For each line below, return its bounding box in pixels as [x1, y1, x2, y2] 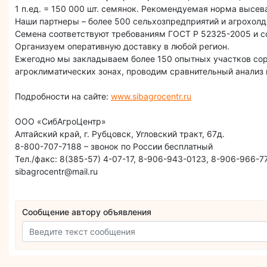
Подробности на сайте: [15, 91, 111, 101]
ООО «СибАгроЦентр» [15, 116, 106, 126]
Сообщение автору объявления [22, 207, 152, 218]
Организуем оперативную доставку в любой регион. [15, 41, 229, 51]
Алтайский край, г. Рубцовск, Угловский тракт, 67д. [15, 128, 227, 139]
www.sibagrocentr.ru [111, 91, 191, 101]
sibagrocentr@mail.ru [15, 166, 98, 176]
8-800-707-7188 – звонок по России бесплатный [15, 141, 213, 151]
